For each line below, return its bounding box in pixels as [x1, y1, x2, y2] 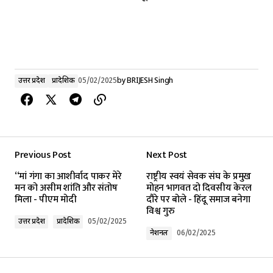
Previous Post [15, 146, 71, 163]
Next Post [146, 146, 188, 163]
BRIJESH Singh [127, 76, 174, 86]
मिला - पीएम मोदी [15, 191, 77, 208]
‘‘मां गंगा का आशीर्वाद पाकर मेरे [15, 168, 122, 185]
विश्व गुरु [146, 202, 175, 219]
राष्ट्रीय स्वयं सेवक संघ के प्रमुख [146, 168, 251, 185]
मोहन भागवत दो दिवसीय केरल [146, 179, 252, 196]
